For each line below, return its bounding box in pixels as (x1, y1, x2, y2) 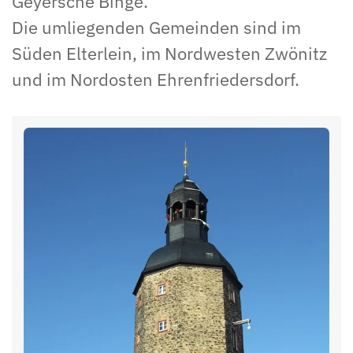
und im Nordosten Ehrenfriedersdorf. (12, 68, 299, 91)
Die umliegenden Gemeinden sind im (12, 16, 301, 39)
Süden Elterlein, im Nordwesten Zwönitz (12, 42, 327, 65)
